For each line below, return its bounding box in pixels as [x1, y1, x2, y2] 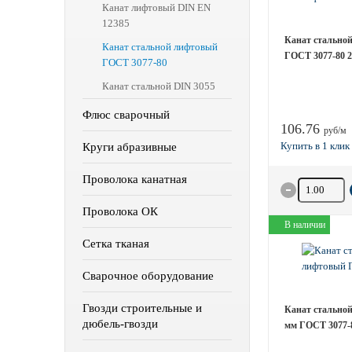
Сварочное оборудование [82, 269, 214, 282]
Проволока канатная [82, 173, 187, 185]
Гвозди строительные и [82, 302, 202, 314]
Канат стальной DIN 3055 [102, 80, 215, 92]
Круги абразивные [82, 141, 177, 153]
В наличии [284, 219, 325, 230]
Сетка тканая [82, 237, 149, 250]
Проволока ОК [82, 205, 158, 218]
